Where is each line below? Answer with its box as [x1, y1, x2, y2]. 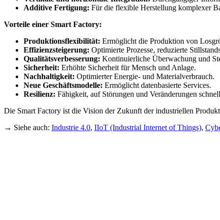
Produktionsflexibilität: [24, 36, 100, 45]
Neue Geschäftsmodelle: [24, 81, 103, 89]
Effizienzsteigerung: [24, 45, 89, 54]
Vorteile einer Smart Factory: [4, 20, 102, 28]
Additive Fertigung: [24, 3, 89, 12]
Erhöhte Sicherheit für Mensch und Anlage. [59, 63, 196, 72]
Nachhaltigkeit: [24, 72, 75, 81]
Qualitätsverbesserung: [24, 54, 100, 63]
